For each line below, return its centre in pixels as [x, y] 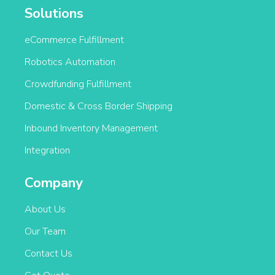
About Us [45, 209]
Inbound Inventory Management [91, 128]
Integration [47, 150]
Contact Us [48, 254]
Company [54, 183]
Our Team [45, 231]
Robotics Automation [70, 62]
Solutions [54, 14]
